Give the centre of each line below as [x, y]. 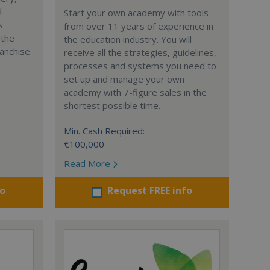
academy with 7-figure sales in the [135, 92]
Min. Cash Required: [104, 131]
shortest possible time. [112, 105]
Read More [88, 163]
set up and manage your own [124, 79]
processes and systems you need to [140, 66]
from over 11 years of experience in [138, 26]
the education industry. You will [127, 39]
